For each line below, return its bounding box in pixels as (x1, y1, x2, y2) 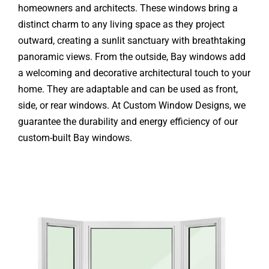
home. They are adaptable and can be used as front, (17, 83, 238, 95)
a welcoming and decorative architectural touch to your (17, 67, 250, 79)
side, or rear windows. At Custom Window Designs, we (17, 99, 246, 111)
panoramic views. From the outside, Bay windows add (17, 50, 246, 62)
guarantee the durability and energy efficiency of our (17, 115, 238, 127)
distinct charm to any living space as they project (17, 18, 225, 30)
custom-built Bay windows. (17, 131, 132, 144)
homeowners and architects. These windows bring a (17, 2, 238, 14)
